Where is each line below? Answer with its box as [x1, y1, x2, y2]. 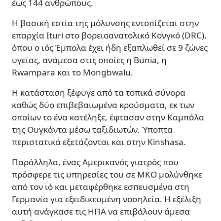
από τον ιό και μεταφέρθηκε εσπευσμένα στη [12, 181, 189, 193]
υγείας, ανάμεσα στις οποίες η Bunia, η [12, 54, 167, 66]
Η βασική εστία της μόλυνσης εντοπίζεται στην [12, 17, 199, 29]
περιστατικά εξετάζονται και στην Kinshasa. [12, 136, 186, 148]
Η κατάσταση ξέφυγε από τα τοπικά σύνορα [12, 87, 185, 99]
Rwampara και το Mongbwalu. [12, 67, 133, 78]
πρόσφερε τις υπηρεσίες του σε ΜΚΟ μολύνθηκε [12, 169, 202, 181]
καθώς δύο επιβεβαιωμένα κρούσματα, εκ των [12, 99, 194, 111]
